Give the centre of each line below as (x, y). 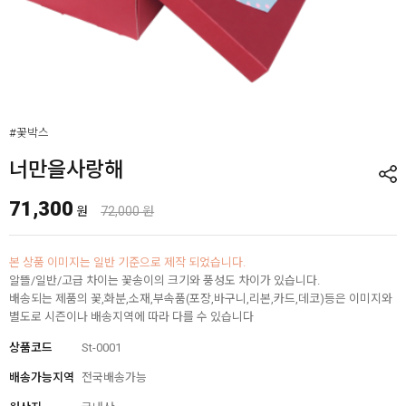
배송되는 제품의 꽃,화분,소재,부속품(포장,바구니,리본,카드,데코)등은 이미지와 (201, 299)
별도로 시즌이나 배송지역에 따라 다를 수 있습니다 (131, 317)
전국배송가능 (114, 378)
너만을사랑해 (66, 170)
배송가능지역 (42, 378)
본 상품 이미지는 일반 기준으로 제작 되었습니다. (127, 263)
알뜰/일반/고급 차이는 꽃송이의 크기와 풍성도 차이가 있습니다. (164, 281)
